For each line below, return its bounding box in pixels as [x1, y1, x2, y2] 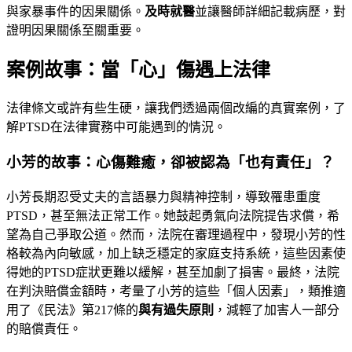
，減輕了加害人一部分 [214, 302, 339, 317]
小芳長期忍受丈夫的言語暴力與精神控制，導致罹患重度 [6, 189, 321, 203]
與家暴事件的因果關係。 [6, 5, 145, 19]
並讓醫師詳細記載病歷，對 [195, 5, 346, 19]
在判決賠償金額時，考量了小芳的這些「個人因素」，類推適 [6, 284, 346, 298]
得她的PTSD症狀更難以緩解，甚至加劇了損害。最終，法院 [6, 265, 339, 279]
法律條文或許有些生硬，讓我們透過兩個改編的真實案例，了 [6, 101, 346, 115]
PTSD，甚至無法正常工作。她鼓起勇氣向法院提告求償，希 [6, 208, 339, 222]
